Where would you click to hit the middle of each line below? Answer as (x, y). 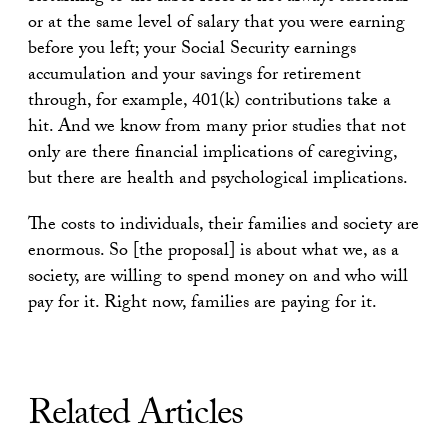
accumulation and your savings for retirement (194, 76)
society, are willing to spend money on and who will (218, 278)
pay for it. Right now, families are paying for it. (202, 304)
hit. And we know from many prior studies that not (217, 128)
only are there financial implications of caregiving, (212, 154)
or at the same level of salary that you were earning (216, 24)
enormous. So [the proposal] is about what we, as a (213, 252)
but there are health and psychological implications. (218, 180)
